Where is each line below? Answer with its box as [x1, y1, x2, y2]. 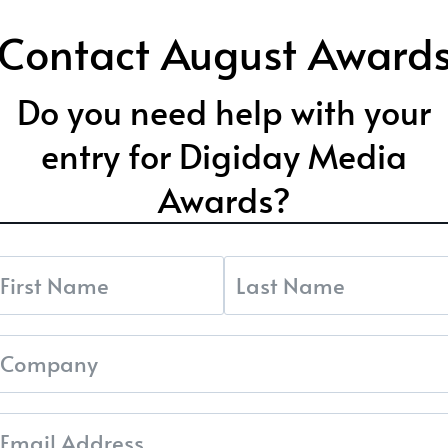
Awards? [157, 176, 291, 223]
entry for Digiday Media [41, 132, 407, 179]
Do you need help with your [17, 88, 431, 135]
